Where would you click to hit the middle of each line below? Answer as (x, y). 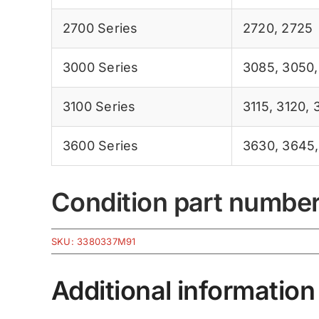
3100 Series (99, 106)
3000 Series (100, 67)
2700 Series (100, 28)
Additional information (183, 290)
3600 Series (100, 145)
